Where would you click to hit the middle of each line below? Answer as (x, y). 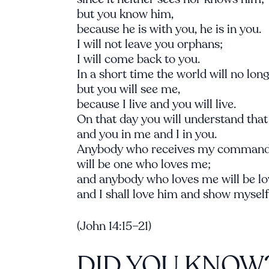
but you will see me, (128, 89)
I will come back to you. (138, 59)
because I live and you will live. (156, 104)
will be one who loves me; (144, 164)
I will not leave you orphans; (150, 44)
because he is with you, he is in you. (169, 29)
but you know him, (125, 14)
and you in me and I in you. (147, 134)
